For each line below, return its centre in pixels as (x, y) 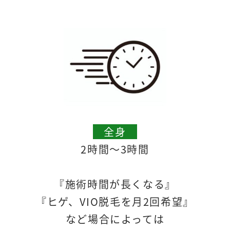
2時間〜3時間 (115, 149)
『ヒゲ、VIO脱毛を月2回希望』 (115, 202)
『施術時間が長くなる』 (115, 184)
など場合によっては (115, 219)
